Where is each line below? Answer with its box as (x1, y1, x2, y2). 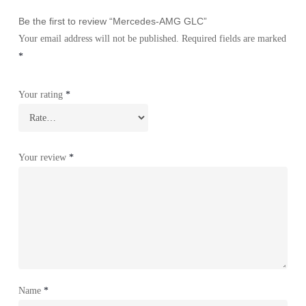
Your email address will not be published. (18, 33, 179, 44)
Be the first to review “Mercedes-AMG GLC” (18, 15, 207, 27)
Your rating (18, 89, 66, 100)
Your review (18, 152, 69, 163)
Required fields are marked (181, 33, 286, 44)
